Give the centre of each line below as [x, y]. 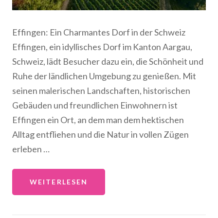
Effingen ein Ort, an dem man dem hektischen [98, 119]
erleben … [31, 149]
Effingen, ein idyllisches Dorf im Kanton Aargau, [102, 46]
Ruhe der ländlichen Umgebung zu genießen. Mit [104, 76]
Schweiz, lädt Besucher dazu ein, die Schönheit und [108, 61]
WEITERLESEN [59, 182]
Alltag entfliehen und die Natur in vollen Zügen [100, 134]
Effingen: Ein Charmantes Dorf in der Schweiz [99, 32]
